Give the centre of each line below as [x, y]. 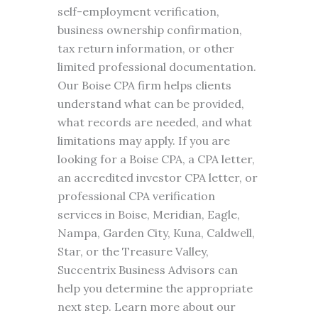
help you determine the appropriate [155, 288]
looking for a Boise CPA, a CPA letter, [156, 159]
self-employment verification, [138, 11]
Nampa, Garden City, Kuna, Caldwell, [156, 233]
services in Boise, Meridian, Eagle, [148, 214]
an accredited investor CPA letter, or [157, 177]
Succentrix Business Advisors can [147, 270]
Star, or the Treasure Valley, [133, 251]
